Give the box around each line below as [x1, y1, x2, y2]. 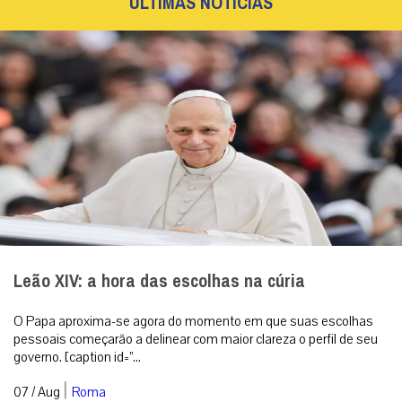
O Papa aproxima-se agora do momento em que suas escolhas [13, 311, 373, 330]
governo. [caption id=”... [13, 347, 141, 366]
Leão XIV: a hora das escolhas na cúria [13, 264, 305, 298]
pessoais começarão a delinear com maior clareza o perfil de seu [13, 329, 378, 348]
